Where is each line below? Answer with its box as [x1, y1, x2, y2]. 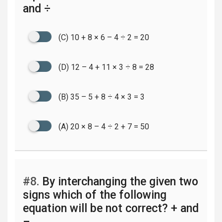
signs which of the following [23, 188, 166, 202]
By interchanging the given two [39, 175, 198, 188]
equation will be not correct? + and [23, 202, 199, 215]
